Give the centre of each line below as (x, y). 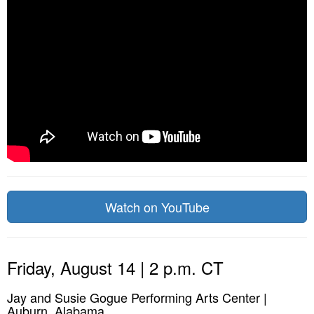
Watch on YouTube (157, 206)
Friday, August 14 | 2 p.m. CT (115, 267)
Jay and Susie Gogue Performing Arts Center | (137, 297)
